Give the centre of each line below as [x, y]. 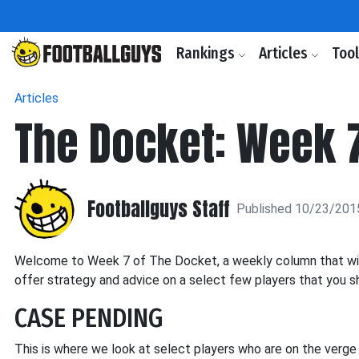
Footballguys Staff [159, 209]
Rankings [207, 53]
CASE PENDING [89, 318]
